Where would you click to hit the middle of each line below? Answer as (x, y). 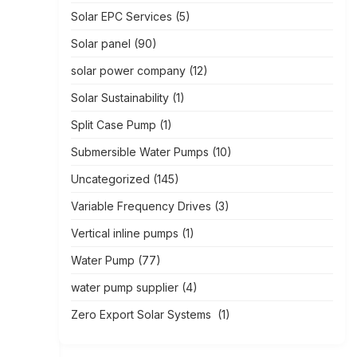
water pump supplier (124, 287)
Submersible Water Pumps (139, 152)
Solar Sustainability (120, 98)
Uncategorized (110, 179)
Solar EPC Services (121, 16)
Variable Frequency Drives (141, 206)
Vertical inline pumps (124, 233)
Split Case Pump (113, 125)
